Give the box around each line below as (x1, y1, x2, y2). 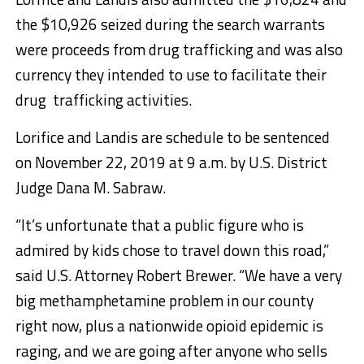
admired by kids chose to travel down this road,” (15, 238, 329, 262)
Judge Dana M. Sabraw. (15, 175, 166, 200)
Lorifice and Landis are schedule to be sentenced (15, 125, 330, 149)
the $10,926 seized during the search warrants (15, 12, 325, 37)
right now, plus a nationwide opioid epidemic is (15, 314, 323, 338)
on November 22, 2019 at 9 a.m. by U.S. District (15, 150, 327, 175)
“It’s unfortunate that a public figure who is (15, 213, 304, 237)
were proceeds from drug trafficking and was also (15, 37, 343, 62)
